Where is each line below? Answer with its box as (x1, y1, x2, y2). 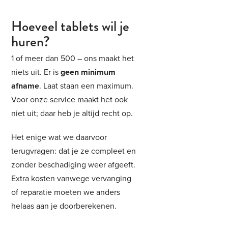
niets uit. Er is (11, 67, 61, 77)
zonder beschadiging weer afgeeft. (11, 160, 136, 170)
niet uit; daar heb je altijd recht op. (11, 108, 133, 119)
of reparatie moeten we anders (11, 187, 121, 197)
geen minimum (61, 67, 116, 77)
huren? (11, 31, 50, 52)
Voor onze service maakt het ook (11, 95, 128, 105)
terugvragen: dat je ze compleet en (11, 146, 136, 156)
